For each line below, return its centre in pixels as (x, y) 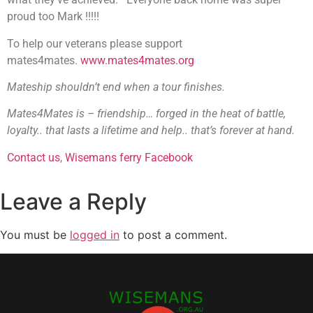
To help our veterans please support (95, 43)
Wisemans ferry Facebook (129, 157)
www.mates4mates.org (137, 60)
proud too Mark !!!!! (53, 17)
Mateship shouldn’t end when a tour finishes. (119, 87)
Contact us (34, 157)
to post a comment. (173, 235)
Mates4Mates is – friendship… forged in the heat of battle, (146, 114)
